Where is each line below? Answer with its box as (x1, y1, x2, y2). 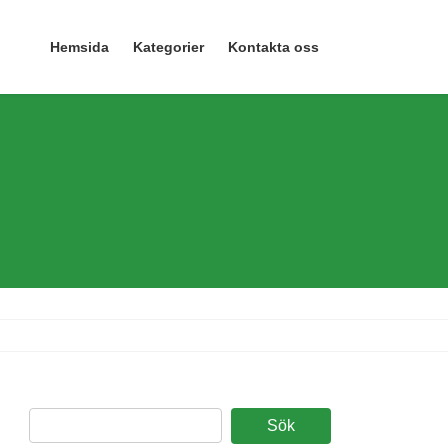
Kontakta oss (228, 39, 319, 55)
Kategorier (133, 39, 204, 55)
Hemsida (50, 39, 109, 55)
